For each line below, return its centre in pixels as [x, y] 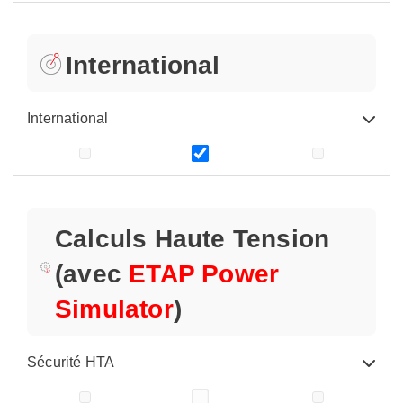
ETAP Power [204, 274]
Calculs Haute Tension [193, 239]
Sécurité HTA [71, 362]
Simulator [114, 309]
